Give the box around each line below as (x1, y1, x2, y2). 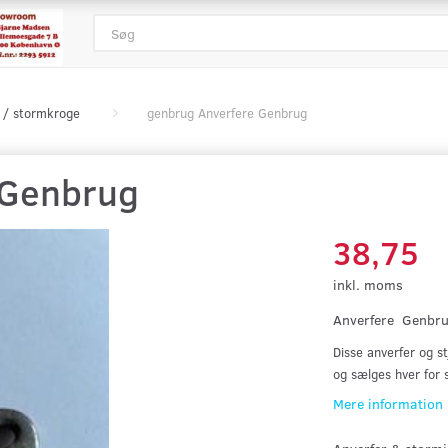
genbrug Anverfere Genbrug (147, 104, 307, 122)
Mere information (333, 394, 444, 413)
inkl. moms (333, 275, 404, 294)
